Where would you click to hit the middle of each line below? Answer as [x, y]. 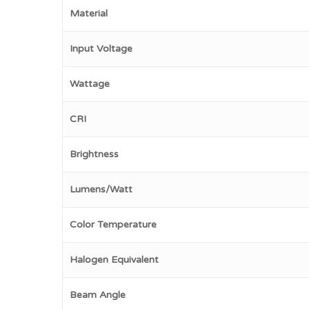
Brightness [94, 154]
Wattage [90, 84]
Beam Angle [98, 295]
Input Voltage [101, 49]
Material [89, 13]
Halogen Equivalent [114, 260]
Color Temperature [113, 225]
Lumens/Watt [101, 189]
